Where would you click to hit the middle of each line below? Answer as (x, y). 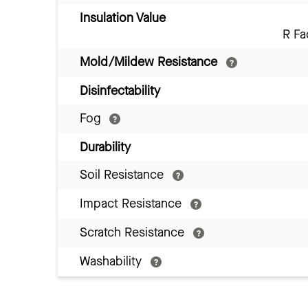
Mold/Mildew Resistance (150, 62)
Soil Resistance (123, 174)
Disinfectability (120, 90)
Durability (105, 147)
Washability (112, 261)
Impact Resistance (132, 203)
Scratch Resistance (134, 232)
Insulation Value (123, 18)
